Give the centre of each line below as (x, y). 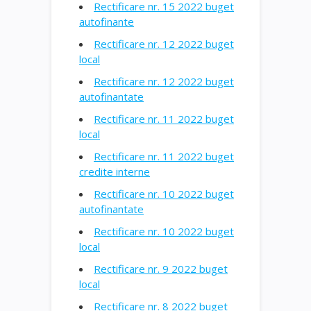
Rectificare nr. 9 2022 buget (161, 268)
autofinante (107, 21)
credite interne (115, 171)
